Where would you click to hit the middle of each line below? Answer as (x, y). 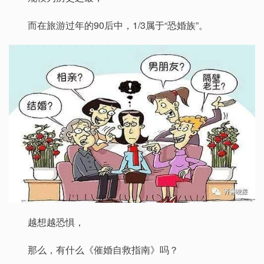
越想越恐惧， (56, 222)
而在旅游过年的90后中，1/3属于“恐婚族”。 (118, 25)
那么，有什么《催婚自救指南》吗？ (103, 250)
